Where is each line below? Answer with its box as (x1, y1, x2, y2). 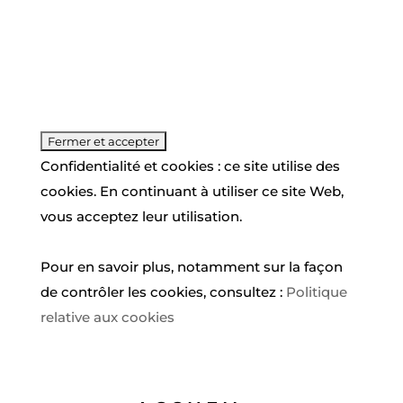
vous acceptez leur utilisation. (40, 207, 242, 225)
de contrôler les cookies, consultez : (40, 282, 286, 300)
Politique (285, 282, 347, 300)
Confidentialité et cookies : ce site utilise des (40, 157, 340, 175)
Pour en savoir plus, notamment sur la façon (40, 257, 343, 275)
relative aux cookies (40, 308, 175, 326)
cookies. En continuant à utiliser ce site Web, (40, 182, 344, 200)
